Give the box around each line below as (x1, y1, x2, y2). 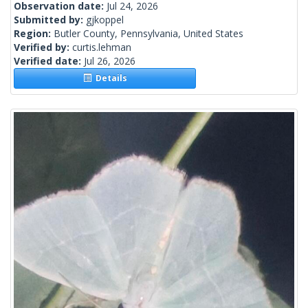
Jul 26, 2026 (84, 54, 135, 68)
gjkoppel (86, 13, 124, 27)
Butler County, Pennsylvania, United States (54, 27, 243, 41)
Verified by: (14, 41, 72, 54)
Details (91, 72, 127, 85)
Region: (14, 27, 54, 41)
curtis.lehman (72, 41, 131, 54)
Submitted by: (14, 13, 86, 27)
